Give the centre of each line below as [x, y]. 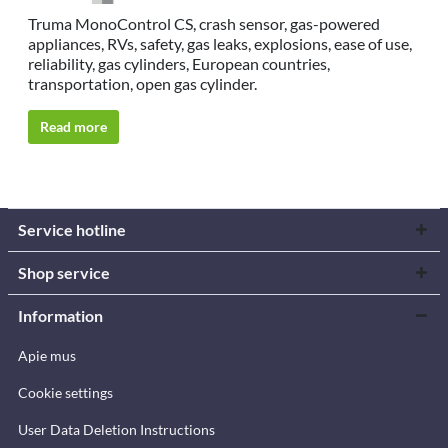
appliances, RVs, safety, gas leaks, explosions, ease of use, [220, 43]
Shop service [64, 272]
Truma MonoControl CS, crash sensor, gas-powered [204, 23]
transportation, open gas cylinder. [142, 83]
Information [60, 315]
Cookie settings [65, 392]
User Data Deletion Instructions [116, 429]
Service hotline [72, 229]
